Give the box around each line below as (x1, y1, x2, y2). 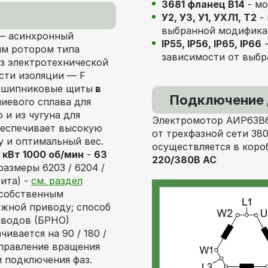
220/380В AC (152, 154, 217, 166)
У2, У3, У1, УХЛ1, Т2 (162, 11, 257, 23)
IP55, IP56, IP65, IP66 (162, 38, 261, 50)
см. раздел (31, 175, 83, 187)
